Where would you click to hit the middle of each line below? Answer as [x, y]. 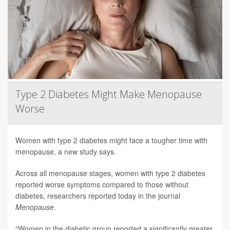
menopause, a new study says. [66, 152]
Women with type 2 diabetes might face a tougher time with [111, 140]
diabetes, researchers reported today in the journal [98, 196]
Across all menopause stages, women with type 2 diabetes [110, 173]
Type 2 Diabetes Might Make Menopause [109, 94]
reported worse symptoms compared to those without [102, 185]
